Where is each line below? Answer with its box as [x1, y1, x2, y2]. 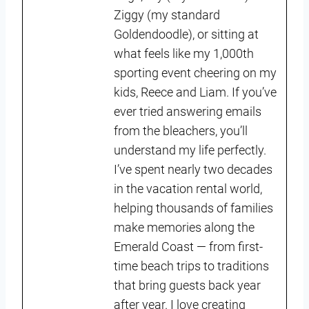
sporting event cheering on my [114, 65, 277, 80]
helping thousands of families [114, 200, 273, 215]
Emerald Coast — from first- [114, 239, 263, 254]
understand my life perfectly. [114, 142, 266, 157]
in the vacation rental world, [114, 181, 262, 196]
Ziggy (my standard [114, 7, 220, 22]
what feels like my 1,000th [114, 46, 254, 61]
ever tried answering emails [114, 103, 261, 119]
